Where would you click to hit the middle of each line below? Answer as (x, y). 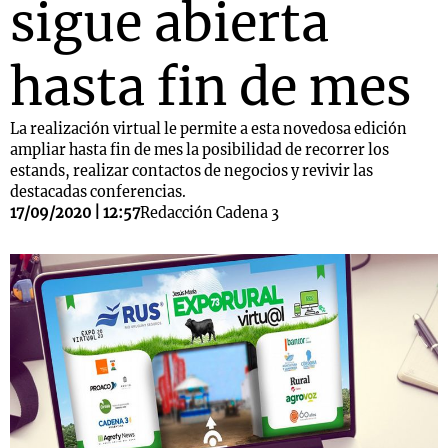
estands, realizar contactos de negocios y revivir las (191, 171)
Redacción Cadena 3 (209, 213)
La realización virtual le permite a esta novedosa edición (208, 129)
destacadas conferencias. (98, 192)
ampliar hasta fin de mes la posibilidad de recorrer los (199, 150)
